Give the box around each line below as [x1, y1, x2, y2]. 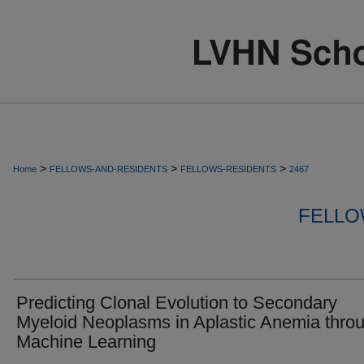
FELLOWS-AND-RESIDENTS [50, 164, 167, 174]
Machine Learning [16, 331, 156, 352]
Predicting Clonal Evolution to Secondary [16, 292, 337, 313]
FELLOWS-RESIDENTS [180, 164, 276, 174]
